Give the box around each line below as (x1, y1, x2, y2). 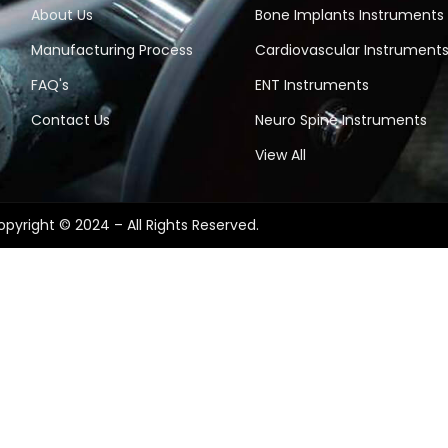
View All (255, 145, 307, 166)
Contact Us (31, 110, 111, 131)
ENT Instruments (255, 75, 370, 96)
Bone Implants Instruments (255, 5, 445, 26)
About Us (31, 5, 94, 26)
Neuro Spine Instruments (255, 110, 428, 131)
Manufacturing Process (31, 40, 194, 61)
